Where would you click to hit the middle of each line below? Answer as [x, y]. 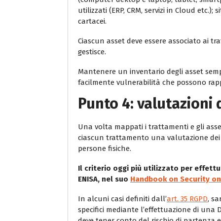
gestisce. [92, 52]
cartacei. [92, 21]
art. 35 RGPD [187, 199]
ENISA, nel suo [104, 179]
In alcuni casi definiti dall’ [122, 199]
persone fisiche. [105, 148]
